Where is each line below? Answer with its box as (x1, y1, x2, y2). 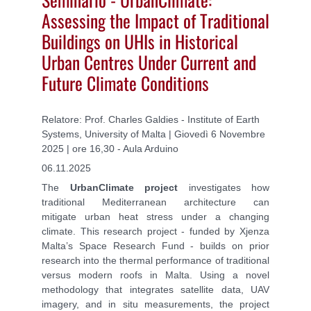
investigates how (178, 181, 269, 193)
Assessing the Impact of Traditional (42, 7, 269, 34)
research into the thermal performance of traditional (42, 254, 269, 266)
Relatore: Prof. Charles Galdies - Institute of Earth (42, 113, 260, 125)
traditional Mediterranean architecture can (42, 196, 269, 208)
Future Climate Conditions (42, 69, 209, 96)
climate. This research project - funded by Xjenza (42, 225, 269, 237)
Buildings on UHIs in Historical (42, 28, 238, 55)
